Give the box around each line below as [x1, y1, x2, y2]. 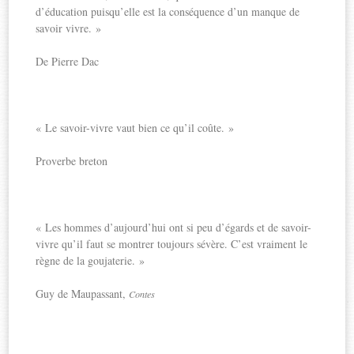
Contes [129, 287, 156, 300]
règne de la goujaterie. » [36, 252, 145, 268]
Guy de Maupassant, [36, 285, 130, 301]
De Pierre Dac [36, 53, 100, 69]
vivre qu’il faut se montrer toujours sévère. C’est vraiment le [36, 235, 308, 251]
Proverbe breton [36, 153, 108, 168]
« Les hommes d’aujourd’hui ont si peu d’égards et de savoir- [36, 219, 312, 235]
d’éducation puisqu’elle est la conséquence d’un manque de [36, 3, 300, 19]
